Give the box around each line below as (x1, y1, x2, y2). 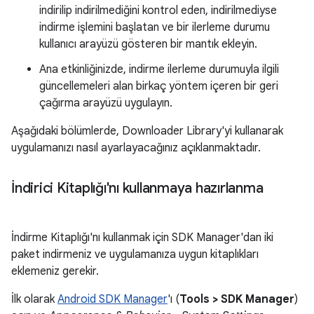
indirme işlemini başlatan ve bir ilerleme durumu (39, 20, 270, 34)
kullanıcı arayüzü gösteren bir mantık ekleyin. (39, 37, 257, 51)
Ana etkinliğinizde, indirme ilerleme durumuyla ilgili (39, 62, 279, 76)
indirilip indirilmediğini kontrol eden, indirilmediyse (39, 4, 277, 18)
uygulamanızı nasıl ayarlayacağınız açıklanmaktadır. (11, 141, 261, 155)
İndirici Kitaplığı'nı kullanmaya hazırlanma (11, 179, 264, 197)
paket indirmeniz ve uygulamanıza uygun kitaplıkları (11, 247, 259, 261)
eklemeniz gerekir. (11, 264, 99, 278)
